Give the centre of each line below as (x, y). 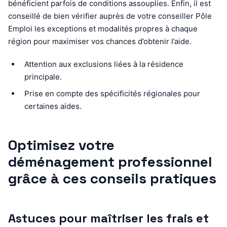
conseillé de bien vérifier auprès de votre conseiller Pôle (110, 16)
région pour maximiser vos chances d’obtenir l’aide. (100, 41)
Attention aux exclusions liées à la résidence (104, 64)
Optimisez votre (61, 145)
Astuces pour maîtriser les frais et (108, 218)
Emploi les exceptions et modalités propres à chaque (103, 28)
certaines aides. (53, 106)
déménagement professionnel (110, 161)
